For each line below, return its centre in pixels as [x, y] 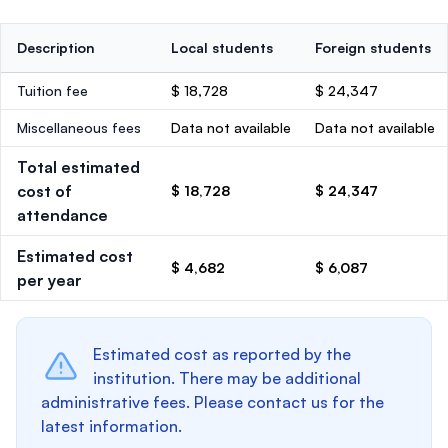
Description [56, 47]
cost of [44, 191]
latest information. [111, 426]
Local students [222, 47]
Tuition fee [52, 90]
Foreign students [373, 47]
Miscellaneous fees [79, 127]
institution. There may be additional [227, 378]
